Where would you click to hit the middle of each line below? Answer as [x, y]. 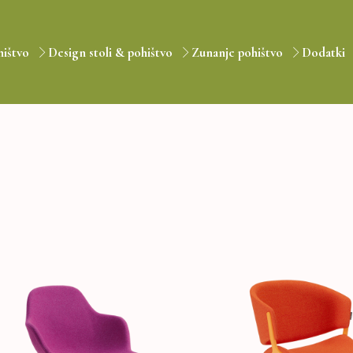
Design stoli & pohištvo [111, 52]
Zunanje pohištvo [238, 52]
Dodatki [324, 52]
